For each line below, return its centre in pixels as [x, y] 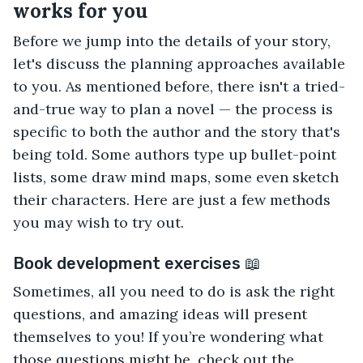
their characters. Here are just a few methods [172, 199]
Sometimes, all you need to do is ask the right [174, 291]
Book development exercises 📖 [137, 263]
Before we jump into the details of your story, [172, 41]
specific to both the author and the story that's [177, 131]
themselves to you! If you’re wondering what [168, 336]
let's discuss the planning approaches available [179, 63]
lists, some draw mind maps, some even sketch [176, 177]
